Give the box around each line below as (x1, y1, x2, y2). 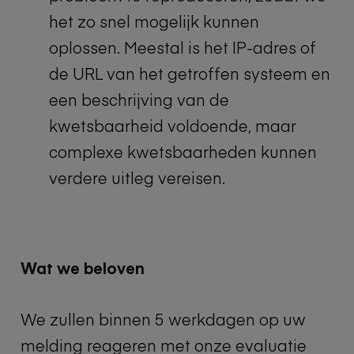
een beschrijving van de (49, 88, 229, 110)
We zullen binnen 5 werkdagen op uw (21, 307, 306, 330)
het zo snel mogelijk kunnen (49, 9, 259, 32)
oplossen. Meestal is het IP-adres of (49, 36, 316, 58)
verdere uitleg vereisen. (49, 166, 225, 188)
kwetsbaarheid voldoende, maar (49, 114, 296, 136)
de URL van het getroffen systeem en (49, 62, 330, 84)
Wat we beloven (21, 256, 145, 278)
